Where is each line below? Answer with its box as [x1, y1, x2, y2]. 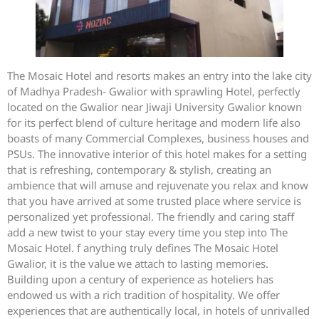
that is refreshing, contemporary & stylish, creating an [7, 162, 271, 177]
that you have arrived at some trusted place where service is [7, 193, 301, 208]
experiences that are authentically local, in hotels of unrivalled [7, 303, 310, 318]
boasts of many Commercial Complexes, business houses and [7, 130, 309, 145]
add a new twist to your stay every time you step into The [7, 224, 288, 239]
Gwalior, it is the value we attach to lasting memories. [7, 256, 268, 271]
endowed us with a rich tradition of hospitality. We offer [7, 287, 280, 302]
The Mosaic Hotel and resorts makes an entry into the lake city [7, 68, 312, 83]
